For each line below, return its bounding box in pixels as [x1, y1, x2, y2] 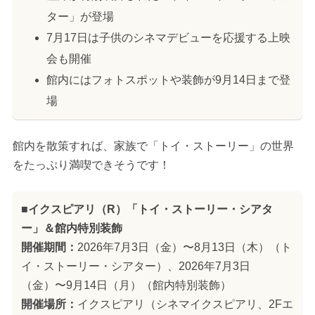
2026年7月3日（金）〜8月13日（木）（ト [77, 241, 292, 254]
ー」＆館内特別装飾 [20, 222, 122, 235]
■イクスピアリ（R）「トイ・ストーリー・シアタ [20, 203, 273, 216]
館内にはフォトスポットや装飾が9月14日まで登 [46, 73, 290, 86]
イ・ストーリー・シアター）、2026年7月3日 [20, 260, 250, 273]
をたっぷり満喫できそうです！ [12, 159, 170, 172]
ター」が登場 [46, 10, 114, 22]
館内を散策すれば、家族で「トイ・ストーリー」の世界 [12, 140, 294, 153]
